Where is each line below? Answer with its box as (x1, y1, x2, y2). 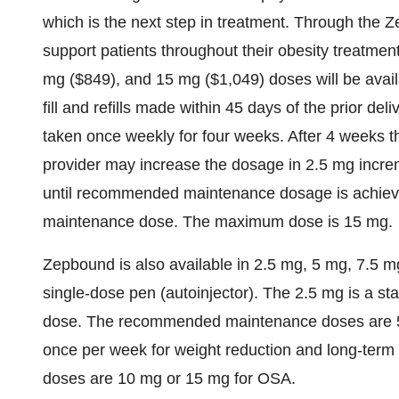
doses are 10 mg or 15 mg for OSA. (43, 370, 296, 387)
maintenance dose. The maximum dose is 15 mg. (43, 213, 393, 231)
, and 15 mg (116, 70, 205, 88)
